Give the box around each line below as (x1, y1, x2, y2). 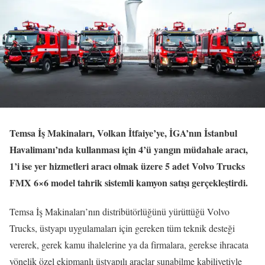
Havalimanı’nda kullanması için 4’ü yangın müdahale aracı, (9, 143, 248, 157)
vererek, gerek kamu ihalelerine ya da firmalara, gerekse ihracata (9, 238, 248, 251)
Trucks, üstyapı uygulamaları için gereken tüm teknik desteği (9, 222, 235, 235)
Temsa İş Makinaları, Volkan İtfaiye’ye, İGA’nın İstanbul (9, 126, 237, 140)
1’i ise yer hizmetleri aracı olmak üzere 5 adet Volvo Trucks (9, 159, 245, 173)
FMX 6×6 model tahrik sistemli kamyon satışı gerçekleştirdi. (9, 176, 248, 190)
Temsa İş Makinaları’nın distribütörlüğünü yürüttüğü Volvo (9, 205, 230, 218)
